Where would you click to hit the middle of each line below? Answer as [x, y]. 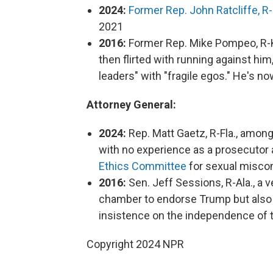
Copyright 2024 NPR [135, 244]
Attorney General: [131, 105]
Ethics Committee [143, 166]
